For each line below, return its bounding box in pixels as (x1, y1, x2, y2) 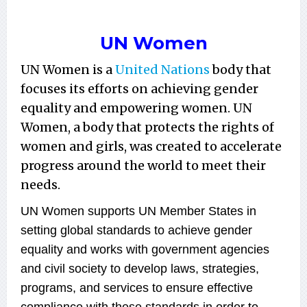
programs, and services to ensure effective (21, 280, 253, 295)
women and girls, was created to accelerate (21, 138, 282, 154)
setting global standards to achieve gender (21, 223, 252, 237)
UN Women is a (21, 61, 115, 77)
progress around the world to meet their (21, 157, 266, 173)
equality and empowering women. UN (21, 99, 252, 116)
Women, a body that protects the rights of (21, 119, 274, 135)
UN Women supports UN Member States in (21, 204, 256, 218)
